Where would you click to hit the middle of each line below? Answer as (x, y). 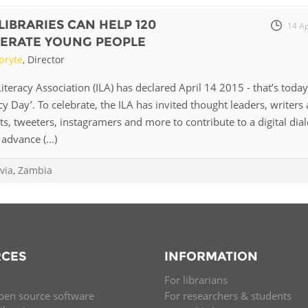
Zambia (35, 170)
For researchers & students (228, 296)
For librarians (196, 280)
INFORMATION (211, 256)
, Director (43, 59)
